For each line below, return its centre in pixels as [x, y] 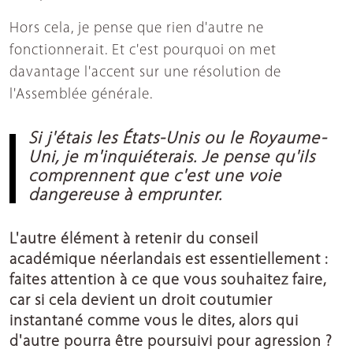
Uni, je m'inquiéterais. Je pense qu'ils [172, 158]
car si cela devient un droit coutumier [141, 301]
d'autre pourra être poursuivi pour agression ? [171, 342]
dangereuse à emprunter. [125, 196]
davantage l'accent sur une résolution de [145, 73]
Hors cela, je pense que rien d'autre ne [137, 29]
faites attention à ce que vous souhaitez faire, [168, 281]
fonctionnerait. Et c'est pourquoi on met [143, 51]
